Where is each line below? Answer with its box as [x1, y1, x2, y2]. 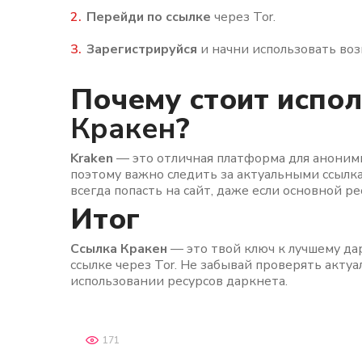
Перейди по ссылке [86, 8, 211, 26]
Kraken [70, 149, 113, 167]
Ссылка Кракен [70, 240, 167, 258]
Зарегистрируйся [86, 40, 197, 58]
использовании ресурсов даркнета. [70, 272, 288, 290]
